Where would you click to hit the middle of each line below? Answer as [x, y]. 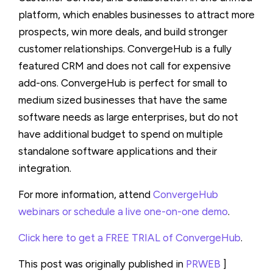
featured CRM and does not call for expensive [125, 66]
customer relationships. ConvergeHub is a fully [125, 49]
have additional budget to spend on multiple [121, 134]
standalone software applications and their [118, 151]
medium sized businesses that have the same [123, 100]
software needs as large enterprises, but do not [128, 117]
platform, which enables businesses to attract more [136, 15]
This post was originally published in [102, 264]
